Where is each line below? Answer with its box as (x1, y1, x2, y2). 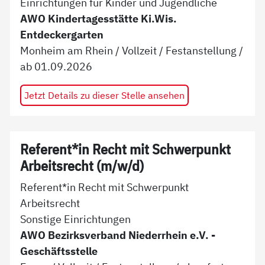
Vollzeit (122, 43, 157, 58)
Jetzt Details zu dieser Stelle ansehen (24, 89, 185, 102)
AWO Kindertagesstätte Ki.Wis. (20, 11, 177, 26)
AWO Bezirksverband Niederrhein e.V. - (20, 228, 216, 243)
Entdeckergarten (20, 27, 104, 42)
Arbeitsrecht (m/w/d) (20, 156, 144, 175)
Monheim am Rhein (20, 43, 114, 58)
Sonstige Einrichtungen (20, 212, 131, 227)
